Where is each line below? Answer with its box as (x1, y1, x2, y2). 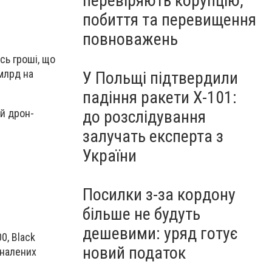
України (83, 146, 137, 166)
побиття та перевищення (83, 10, 256, 30)
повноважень (83, 29, 178, 49)
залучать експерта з (83, 126, 223, 146)
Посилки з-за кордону (83, 185, 236, 205)
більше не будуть (83, 204, 200, 224)
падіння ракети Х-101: (83, 87, 237, 107)
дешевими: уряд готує (83, 223, 238, 243)
